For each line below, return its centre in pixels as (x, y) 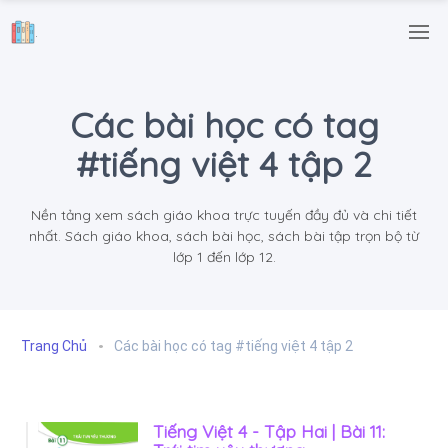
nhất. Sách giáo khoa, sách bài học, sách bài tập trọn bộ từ (224, 236)
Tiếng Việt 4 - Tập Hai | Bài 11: (269, 430)
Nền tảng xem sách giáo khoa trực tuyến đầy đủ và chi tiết (224, 215)
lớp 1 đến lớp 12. (224, 257)
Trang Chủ (54, 345)
